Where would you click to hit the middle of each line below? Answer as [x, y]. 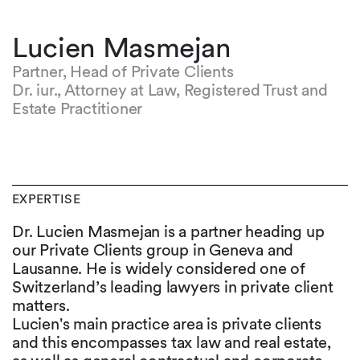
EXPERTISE [46, 199]
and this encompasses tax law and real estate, [172, 342]
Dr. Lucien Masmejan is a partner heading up [168, 231]
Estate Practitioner [78, 108]
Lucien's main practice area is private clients [167, 324]
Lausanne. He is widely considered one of [159, 268]
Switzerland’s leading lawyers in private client [173, 287]
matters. [43, 305]
